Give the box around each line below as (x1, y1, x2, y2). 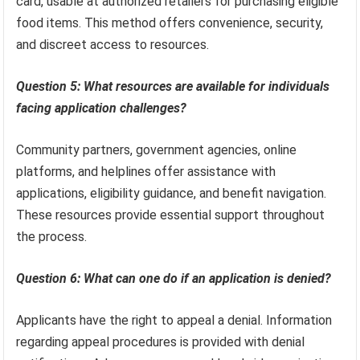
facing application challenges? (16, 100, 187, 117)
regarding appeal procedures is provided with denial (16, 334, 305, 350)
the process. (16, 229, 88, 245)
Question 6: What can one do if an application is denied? (16, 271, 332, 287)
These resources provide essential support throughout (16, 207, 325, 223)
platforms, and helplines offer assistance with (16, 164, 276, 180)
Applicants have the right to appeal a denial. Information (16, 313, 333, 329)
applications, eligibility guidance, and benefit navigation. (16, 186, 327, 202)
